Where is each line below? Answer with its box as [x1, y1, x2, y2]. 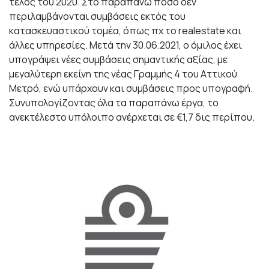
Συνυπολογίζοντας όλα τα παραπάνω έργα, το [9, 96, 219, 110]
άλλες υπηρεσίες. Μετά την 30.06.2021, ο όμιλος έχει [9, 38, 242, 52]
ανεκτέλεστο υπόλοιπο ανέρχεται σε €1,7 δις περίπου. [9, 110, 255, 124]
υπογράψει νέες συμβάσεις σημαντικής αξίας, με [9, 53, 228, 67]
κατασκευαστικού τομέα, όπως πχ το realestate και [9, 24, 241, 38]
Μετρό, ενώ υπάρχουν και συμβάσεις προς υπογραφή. [9, 82, 253, 95]
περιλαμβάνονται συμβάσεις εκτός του [9, 10, 186, 23]
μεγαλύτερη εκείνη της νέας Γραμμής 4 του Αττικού [9, 67, 237, 81]
